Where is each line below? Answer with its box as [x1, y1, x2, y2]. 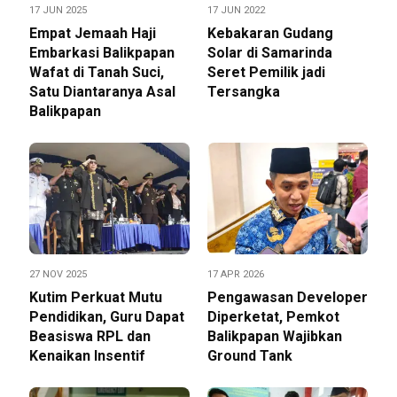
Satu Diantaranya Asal [29, 83, 175, 101]
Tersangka [207, 83, 280, 101]
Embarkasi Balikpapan [29, 44, 175, 62]
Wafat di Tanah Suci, [29, 64, 164, 82]
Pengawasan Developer [207, 289, 368, 307]
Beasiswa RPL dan [29, 328, 151, 346]
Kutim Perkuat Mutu [29, 289, 162, 307]
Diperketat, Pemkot [207, 308, 339, 326]
